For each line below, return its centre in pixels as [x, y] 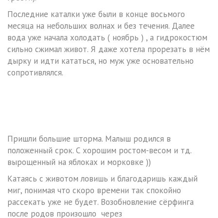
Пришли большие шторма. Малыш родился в [89, 139]
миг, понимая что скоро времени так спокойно [94, 191]
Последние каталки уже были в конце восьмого [96, 14]
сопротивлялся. [35, 73]
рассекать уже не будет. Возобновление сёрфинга [100, 202]
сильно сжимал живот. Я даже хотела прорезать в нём [109, 49]
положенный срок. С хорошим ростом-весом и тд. [99, 151]
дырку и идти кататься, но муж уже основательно [100, 61]
